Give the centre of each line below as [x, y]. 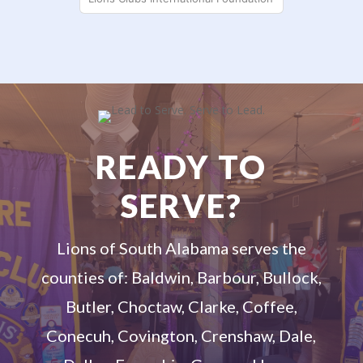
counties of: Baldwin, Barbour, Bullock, [181, 277]
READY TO [181, 167]
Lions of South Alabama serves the [181, 248]
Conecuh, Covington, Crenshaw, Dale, [181, 335]
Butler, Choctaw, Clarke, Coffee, [181, 306]
